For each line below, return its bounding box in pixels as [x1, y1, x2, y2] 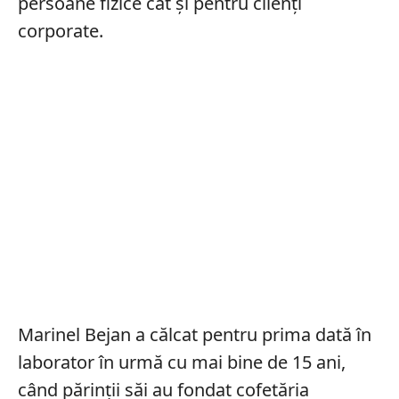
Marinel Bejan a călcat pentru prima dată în [17, 322, 371, 346]
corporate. [17, 18, 103, 43]
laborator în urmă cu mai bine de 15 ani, [17, 349, 346, 374]
